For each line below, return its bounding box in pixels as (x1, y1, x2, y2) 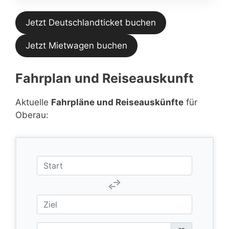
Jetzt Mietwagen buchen (26, 40, 127, 51)
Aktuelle (15, 97, 51, 107)
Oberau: (15, 109, 49, 120)
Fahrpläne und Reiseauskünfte (51, 97, 184, 107)
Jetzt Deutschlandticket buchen (26, 17, 156, 28)
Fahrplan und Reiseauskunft (15, 70, 194, 86)
